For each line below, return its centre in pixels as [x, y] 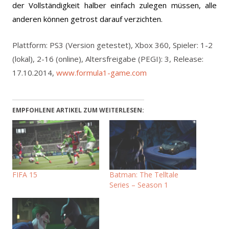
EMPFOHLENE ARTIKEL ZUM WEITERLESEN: [78, 110]
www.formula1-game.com [101, 72]
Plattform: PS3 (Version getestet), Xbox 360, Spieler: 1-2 [112, 45]
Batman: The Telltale [144, 174]
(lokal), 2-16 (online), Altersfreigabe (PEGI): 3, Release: [108, 59]
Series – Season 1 [139, 185]
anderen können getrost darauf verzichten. [87, 19]
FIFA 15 [25, 174]
